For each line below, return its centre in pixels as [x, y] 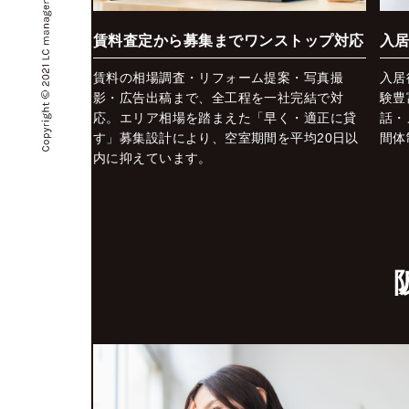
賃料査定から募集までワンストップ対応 [229, 40]
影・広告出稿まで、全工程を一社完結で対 [218, 97]
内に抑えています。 [152, 157]
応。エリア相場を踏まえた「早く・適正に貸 [225, 117]
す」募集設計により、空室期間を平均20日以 [226, 137]
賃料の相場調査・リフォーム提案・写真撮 [218, 77]
